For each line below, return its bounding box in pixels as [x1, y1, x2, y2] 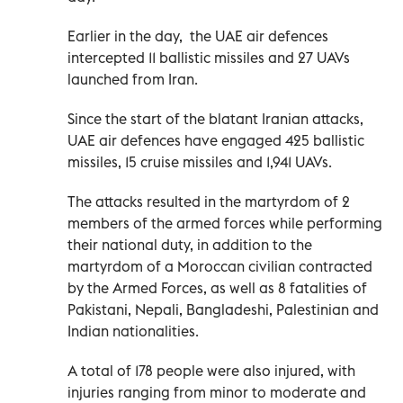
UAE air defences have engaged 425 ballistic [67, 130, 364, 149]
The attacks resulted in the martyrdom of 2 [67, 192, 350, 210]
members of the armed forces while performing [67, 213, 382, 232]
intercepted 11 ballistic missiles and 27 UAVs [67, 48, 350, 67]
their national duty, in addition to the [67, 235, 312, 254]
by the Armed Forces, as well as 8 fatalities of [67, 278, 367, 297]
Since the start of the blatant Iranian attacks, [67, 109, 363, 128]
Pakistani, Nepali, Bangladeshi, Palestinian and [67, 300, 379, 318]
